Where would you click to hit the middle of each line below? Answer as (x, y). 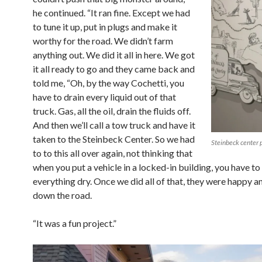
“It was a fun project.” (75, 223)
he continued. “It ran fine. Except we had (111, 12)
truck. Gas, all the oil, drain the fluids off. (112, 111)
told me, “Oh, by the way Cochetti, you (108, 82)
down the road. (62, 195)
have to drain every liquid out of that (104, 96)
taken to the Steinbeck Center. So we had (114, 139)
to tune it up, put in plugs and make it (105, 26)
